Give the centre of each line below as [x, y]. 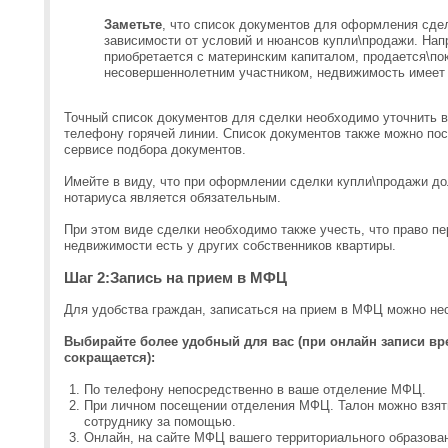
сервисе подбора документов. [155, 149]
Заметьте [133, 24]
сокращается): [109, 357]
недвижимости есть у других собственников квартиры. [230, 245]
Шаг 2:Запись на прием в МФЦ [175, 277]
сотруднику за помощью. [160, 421]
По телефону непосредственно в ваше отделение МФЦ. [255, 389]
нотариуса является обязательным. [174, 197]
